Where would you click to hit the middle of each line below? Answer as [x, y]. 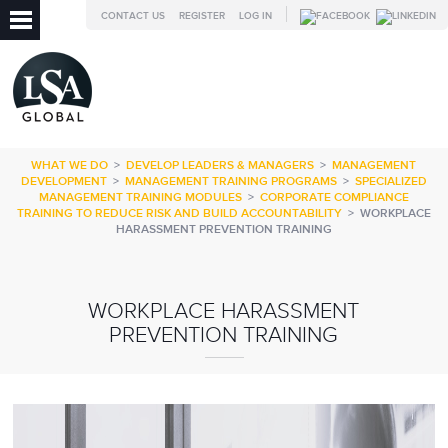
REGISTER [201, 16]
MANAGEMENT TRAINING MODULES [140, 197]
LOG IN [255, 16]
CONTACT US [132, 16]
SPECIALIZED [390, 181]
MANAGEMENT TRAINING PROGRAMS [230, 181]
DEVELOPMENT [63, 181]
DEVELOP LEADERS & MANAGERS [220, 165]
